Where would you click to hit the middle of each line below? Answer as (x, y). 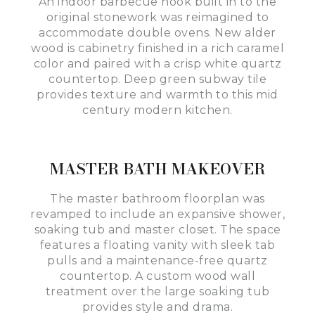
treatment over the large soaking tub (157, 291)
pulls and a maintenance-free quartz (157, 260)
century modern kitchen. (157, 110)
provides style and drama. (157, 307)
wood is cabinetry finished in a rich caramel (157, 48)
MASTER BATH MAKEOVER (157, 168)
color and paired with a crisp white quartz (157, 63)
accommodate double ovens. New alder (157, 32)
